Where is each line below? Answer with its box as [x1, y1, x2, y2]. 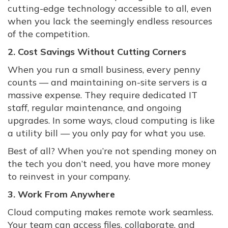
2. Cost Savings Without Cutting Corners [8, 46, 186, 58]
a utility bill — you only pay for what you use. [8, 127, 208, 139]
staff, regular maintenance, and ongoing [8, 102, 182, 114]
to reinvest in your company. [8, 170, 130, 183]
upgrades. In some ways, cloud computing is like [8, 115, 215, 127]
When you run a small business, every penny [8, 64, 201, 76]
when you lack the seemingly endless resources [8, 15, 212, 27]
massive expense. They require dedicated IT [8, 89, 197, 101]
